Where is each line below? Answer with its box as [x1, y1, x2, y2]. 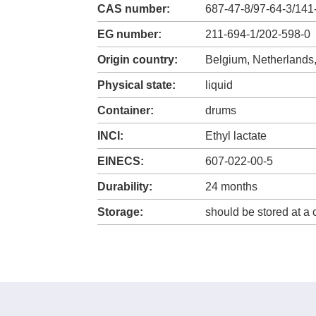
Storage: [97, 206, 143, 219]
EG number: [97, 28, 162, 41]
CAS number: [97, 3, 170, 16]
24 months [205, 181, 257, 193]
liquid [205, 79, 233, 92]
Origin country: [97, 54, 178, 66]
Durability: [97, 181, 152, 193]
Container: [97, 104, 154, 117]
